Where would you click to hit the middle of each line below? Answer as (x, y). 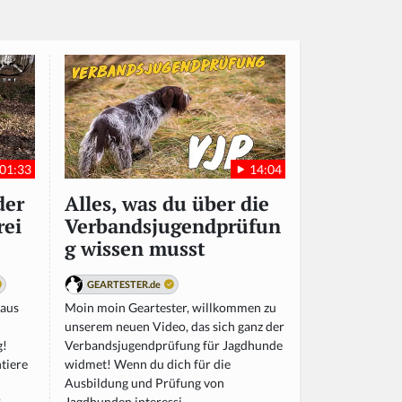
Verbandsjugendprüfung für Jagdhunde (174, 345)
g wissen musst (135, 249)
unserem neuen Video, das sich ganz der (175, 327)
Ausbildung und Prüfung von (144, 383)
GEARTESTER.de (124, 284)
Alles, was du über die (167, 204)
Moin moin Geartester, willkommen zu (170, 308)
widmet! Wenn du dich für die (148, 364)
